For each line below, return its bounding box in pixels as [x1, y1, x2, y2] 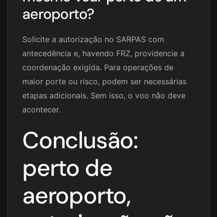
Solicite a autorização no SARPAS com [22, 34, 164, 45]
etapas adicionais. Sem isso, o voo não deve [22, 91, 186, 101]
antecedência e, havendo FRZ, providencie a [22, 48, 185, 59]
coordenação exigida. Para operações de [22, 62, 173, 73]
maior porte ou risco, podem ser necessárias [22, 77, 186, 87]
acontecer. [22, 105, 61, 115]
